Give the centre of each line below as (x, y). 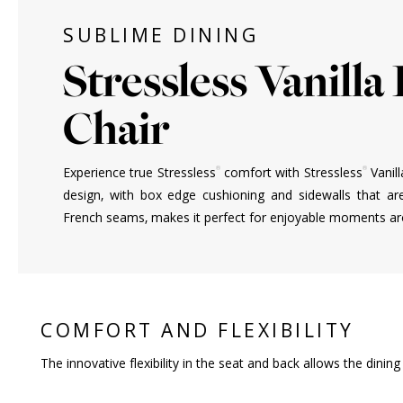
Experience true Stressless (139, 172)
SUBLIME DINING (161, 35)
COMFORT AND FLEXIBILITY (197, 330)
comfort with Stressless (291, 172)
